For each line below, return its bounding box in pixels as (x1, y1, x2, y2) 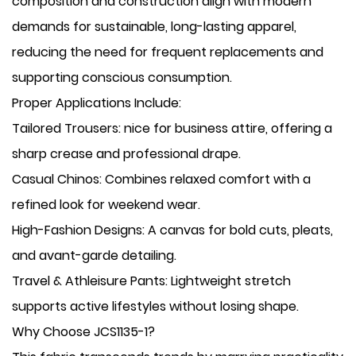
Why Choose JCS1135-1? (12, 323, 155, 341)
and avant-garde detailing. (12, 246, 176, 265)
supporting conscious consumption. (12, 68, 232, 87)
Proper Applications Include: (12, 94, 181, 112)
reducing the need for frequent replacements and (12, 43, 323, 61)
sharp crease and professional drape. (12, 145, 241, 163)
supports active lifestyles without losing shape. (12, 297, 299, 315)
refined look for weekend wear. (12, 195, 200, 214)
